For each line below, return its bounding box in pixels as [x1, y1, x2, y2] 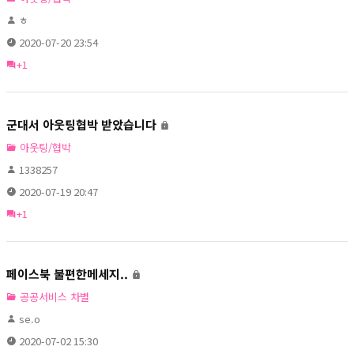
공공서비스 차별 [17, 289, 89, 304]
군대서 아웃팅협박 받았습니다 [6, 116, 156, 133]
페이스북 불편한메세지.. [6, 265, 128, 282]
